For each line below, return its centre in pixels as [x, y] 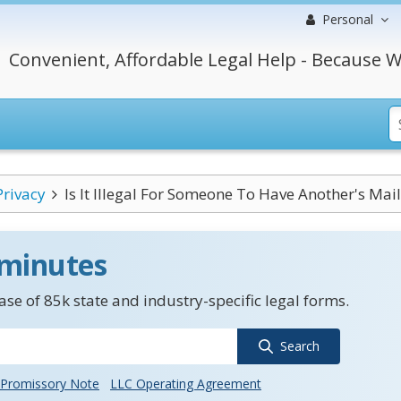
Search [299, 346]
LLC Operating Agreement [186, 384]
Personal [348, 19]
